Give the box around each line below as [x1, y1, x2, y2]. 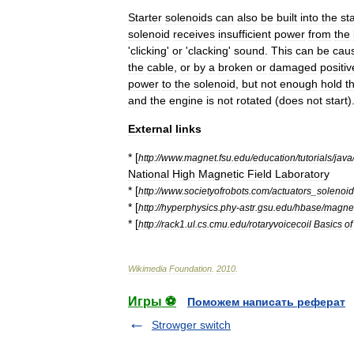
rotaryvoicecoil [249, 218, 311, 229]
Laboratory [275, 167, 330, 180]
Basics [314, 218, 342, 229]
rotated [236, 93, 272, 107]
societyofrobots [184, 185, 249, 196]
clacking [188, 43, 228, 57]
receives [173, 27, 215, 40]
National [128, 167, 169, 180]
